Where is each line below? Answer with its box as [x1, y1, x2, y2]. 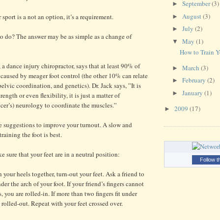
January [182, 88, 204, 97]
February [182, 76, 207, 85]
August [182, 11, 203, 21]
